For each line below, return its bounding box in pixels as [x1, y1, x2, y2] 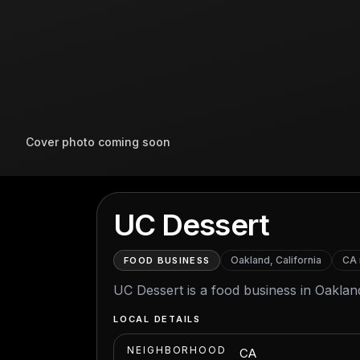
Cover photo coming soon [26, 135, 170, 149]
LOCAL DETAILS [113, 313, 201, 325]
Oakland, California [231, 254, 322, 266]
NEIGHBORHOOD [127, 344, 227, 356]
